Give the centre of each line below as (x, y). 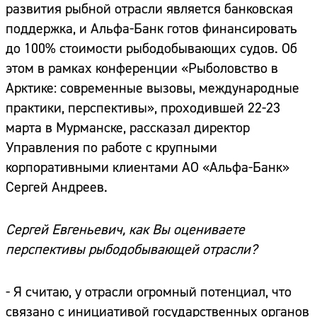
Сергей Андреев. (57, 188)
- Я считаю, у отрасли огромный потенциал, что (149, 292)
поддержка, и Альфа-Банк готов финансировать (151, 29)
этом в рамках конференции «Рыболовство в (142, 69)
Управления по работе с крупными (111, 148)
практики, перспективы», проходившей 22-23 (143, 108)
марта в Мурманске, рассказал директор (128, 128)
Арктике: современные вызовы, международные (152, 88)
